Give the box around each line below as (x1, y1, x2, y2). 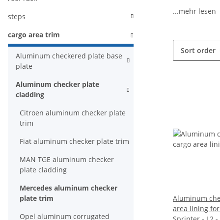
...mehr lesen (173, 6, 216, 16)
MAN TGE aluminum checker (20, 155, 114, 164)
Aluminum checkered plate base (16, 51, 122, 60)
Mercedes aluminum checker (20, 183, 117, 192)
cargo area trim (8, 30, 60, 39)
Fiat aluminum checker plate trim (20, 137, 129, 146)
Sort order (181, 46, 216, 55)
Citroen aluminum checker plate (20, 108, 126, 117)
